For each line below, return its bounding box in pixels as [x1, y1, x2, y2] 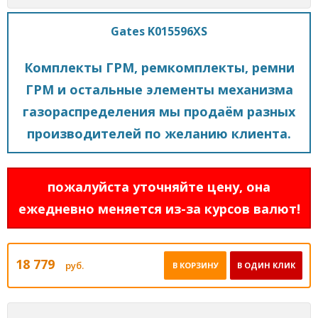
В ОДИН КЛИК [237, 259, 295, 270]
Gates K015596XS [111, 23, 207, 39]
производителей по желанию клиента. [27, 124, 291, 142]
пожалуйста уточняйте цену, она [48, 177, 270, 195]
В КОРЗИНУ [172, 259, 219, 270]
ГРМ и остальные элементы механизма [25, 80, 293, 98]
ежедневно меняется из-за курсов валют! [18, 199, 300, 217]
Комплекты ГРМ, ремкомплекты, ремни [23, 58, 295, 76]
